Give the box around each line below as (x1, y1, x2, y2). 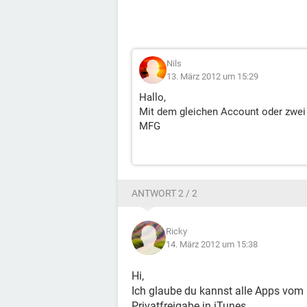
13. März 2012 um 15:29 (167, 71, 258, 82)
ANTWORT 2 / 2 (132, 188, 197, 199)
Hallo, (139, 91, 166, 103)
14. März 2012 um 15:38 (166, 239, 258, 249)
